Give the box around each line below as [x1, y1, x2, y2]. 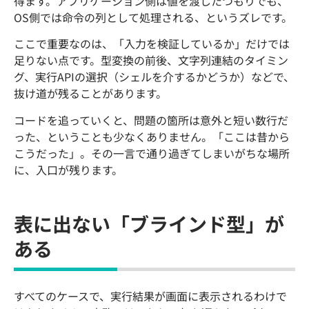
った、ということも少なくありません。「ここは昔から [14, 128, 290, 145]
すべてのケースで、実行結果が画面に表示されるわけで [14, 287, 287, 304]
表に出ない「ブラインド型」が [14, 209, 284, 237]
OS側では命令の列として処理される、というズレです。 [14, 8, 292, 26]
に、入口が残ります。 [14, 161, 123, 178]
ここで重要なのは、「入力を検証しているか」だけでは [14, 35, 290, 52]
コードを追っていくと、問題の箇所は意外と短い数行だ [14, 111, 288, 128]
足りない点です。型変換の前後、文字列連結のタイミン [14, 52, 288, 69]
